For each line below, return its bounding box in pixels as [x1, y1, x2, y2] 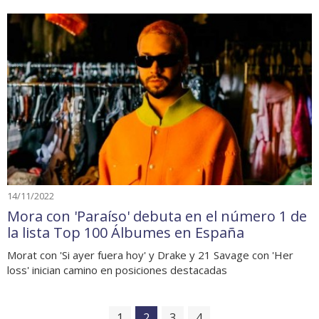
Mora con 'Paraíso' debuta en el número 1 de [7, 206, 307, 226]
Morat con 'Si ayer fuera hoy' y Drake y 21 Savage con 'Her [7, 247, 293, 262]
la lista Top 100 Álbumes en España [7, 222, 244, 242]
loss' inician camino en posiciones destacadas [7, 262, 227, 277]
